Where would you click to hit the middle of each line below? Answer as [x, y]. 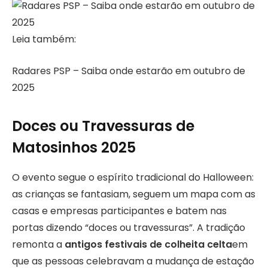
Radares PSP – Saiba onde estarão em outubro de [129, 71]
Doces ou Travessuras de [103, 126]
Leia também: [44, 39]
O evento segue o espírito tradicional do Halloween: [133, 178]
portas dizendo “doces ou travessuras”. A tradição [129, 228]
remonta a [38, 245]
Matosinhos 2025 [74, 148]
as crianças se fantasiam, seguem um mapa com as [134, 194]
